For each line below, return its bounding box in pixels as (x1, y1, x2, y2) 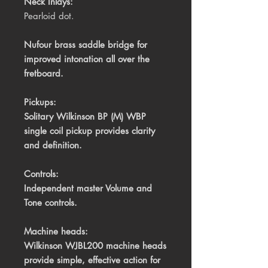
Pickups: (24, 96, 56, 108)
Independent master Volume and (24, 182, 152, 194)
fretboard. (24, 68, 63, 80)
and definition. (24, 139, 82, 151)
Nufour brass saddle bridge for (24, 39, 147, 51)
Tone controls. (24, 197, 77, 209)
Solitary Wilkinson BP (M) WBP (24, 111, 146, 123)
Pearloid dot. (24, 10, 74, 22)
